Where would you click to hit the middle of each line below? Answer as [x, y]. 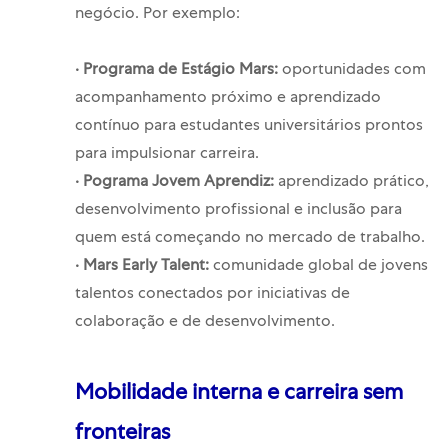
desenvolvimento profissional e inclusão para [238, 211]
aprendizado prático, [351, 183]
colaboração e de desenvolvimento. [204, 323]
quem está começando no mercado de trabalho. [249, 239]
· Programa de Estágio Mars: [178, 71]
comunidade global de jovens [318, 267]
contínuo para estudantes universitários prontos [248, 127]
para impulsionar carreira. [166, 155]
